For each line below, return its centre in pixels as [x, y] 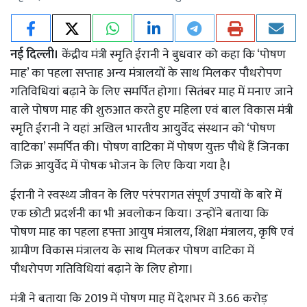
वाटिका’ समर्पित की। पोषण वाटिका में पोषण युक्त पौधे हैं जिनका [150, 148]
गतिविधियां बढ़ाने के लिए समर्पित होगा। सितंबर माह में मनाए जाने [152, 92]
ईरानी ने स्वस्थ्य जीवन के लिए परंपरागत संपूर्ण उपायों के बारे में [146, 196]
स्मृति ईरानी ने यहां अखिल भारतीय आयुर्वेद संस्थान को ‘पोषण [143, 129]
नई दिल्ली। [35, 55]
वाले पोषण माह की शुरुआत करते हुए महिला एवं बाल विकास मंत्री [152, 111]
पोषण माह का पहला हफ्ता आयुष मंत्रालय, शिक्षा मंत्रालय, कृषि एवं [152, 233]
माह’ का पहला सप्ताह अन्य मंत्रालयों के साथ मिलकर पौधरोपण [146, 74]
